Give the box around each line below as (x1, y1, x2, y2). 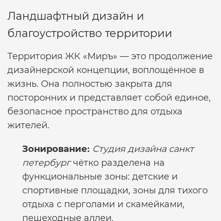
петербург (22, 157, 71, 168)
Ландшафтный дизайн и (7, 9, 144, 23)
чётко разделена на (71, 157, 165, 168)
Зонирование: (22, 144, 90, 154)
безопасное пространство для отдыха (7, 106, 183, 117)
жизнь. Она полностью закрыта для (7, 78, 172, 89)
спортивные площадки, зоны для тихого (22, 185, 208, 196)
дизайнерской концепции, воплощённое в (7, 65, 204, 75)
